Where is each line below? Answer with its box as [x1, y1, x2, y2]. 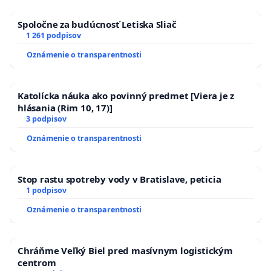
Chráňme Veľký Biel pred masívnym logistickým [18, 244, 233, 256]
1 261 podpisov [25, 30, 81, 41]
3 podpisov [25, 113, 67, 124]
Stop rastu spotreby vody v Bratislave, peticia [18, 172, 221, 185]
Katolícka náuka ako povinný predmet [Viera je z [18, 89, 235, 102]
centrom [18, 256, 56, 269]
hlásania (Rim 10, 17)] [18, 101, 113, 114]
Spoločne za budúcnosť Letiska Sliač [18, 18, 177, 30]
